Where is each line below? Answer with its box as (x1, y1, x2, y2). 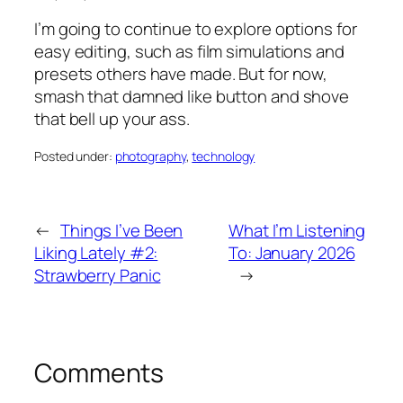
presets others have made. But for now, (34, 62, 328, 86)
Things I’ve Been (59, 219, 184, 243)
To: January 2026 (228, 241, 355, 265)
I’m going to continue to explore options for (34, 17, 357, 41)
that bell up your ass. (34, 107, 190, 131)
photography (114, 147, 186, 165)
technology (192, 147, 255, 165)
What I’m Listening (228, 219, 366, 243)
